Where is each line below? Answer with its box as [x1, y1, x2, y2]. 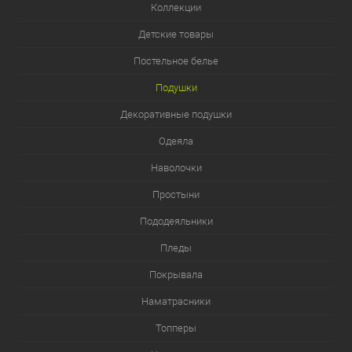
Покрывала [149, 269, 203, 281]
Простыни [152, 189, 200, 201]
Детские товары [138, 28, 214, 41]
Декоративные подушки [120, 108, 232, 121]
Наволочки [150, 162, 202, 174]
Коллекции [151, 2, 201, 14]
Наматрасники [141, 295, 211, 308]
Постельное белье [134, 55, 218, 68]
